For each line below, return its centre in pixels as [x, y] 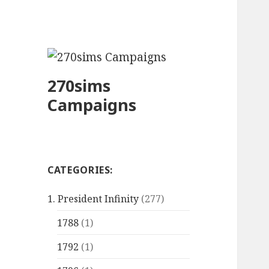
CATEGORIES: [80, 170]
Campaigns [92, 105]
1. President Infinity [93, 198]
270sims [79, 86]
